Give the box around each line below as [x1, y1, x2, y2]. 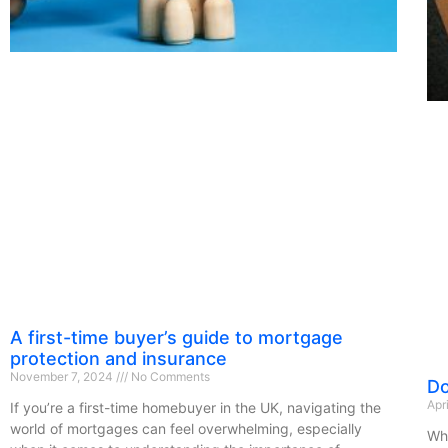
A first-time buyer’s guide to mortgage [10, 326, 343, 348]
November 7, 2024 [10, 368, 116, 384]
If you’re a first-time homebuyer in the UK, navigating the [10, 398, 381, 416]
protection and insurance [10, 347, 227, 369]
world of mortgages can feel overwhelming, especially [10, 419, 362, 437]
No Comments [128, 368, 210, 384]
